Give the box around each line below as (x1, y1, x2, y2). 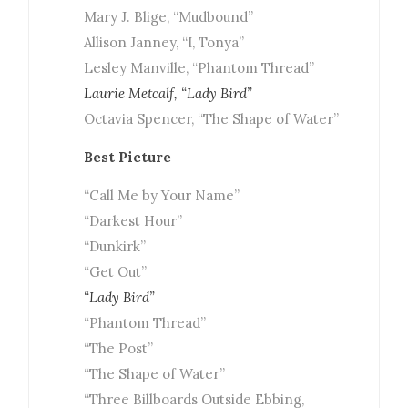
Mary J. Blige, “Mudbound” (84, 8, 254, 26)
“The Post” (84, 340, 154, 358)
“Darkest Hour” (84, 212, 183, 230)
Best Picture (84, 148, 172, 167)
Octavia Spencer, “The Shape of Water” (84, 110, 340, 128)
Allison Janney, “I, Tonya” (84, 34, 245, 52)
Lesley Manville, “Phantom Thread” (84, 59, 315, 77)
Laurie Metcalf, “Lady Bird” (84, 85, 253, 103)
